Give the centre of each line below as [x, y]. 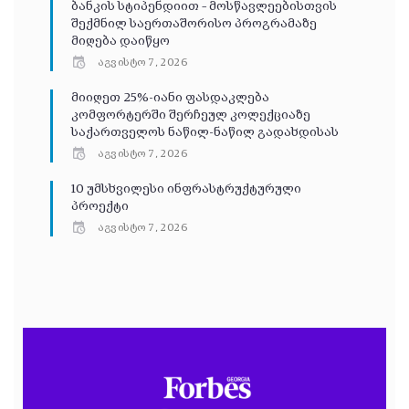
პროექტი [100, 206]
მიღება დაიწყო [121, 41]
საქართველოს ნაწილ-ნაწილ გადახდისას [205, 132]
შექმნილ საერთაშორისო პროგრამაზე [194, 23]
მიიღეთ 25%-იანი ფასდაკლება [170, 97]
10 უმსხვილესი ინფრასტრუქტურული [186, 189]
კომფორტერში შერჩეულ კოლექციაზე [191, 115]
